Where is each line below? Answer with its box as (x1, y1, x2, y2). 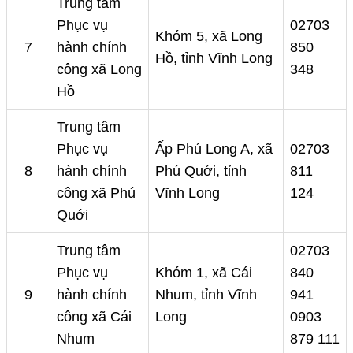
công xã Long (57, 61, 142, 78)
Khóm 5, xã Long (155, 28, 262, 45)
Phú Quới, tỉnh (155, 163, 247, 180)
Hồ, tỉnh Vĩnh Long (155, 50, 273, 67)
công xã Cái (57, 309, 132, 325)
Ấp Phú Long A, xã (155, 141, 273, 158)
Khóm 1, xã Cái (155, 265, 252, 281)
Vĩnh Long (155, 185, 220, 202)
